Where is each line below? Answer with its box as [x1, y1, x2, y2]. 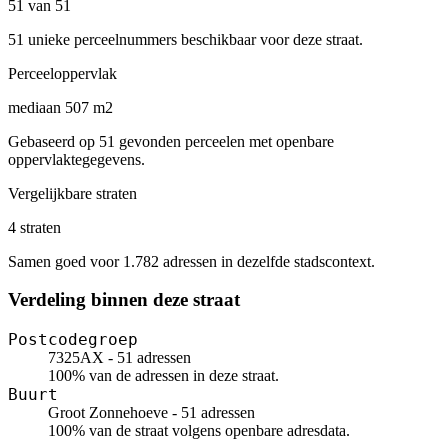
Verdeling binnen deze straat [8, 289, 240, 311]
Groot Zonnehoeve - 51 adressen [48, 404, 255, 422]
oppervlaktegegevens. [8, 150, 145, 168]
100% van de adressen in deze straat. [48, 367, 279, 385]
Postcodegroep [8, 330, 138, 350]
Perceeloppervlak [8, 64, 117, 82]
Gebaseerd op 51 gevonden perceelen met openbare [8, 132, 334, 150]
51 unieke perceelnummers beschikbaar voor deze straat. [8, 30, 363, 48]
